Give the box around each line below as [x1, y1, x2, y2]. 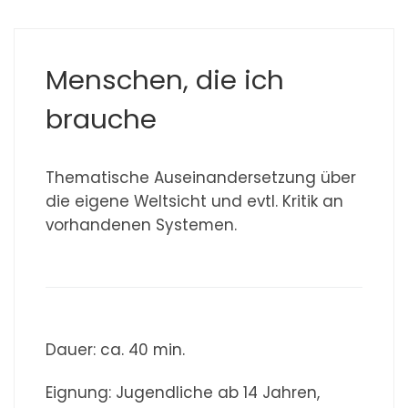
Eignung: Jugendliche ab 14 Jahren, [46, 381, 321, 403]
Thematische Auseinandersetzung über [46, 167, 357, 189]
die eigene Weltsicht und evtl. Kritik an [46, 190, 344, 213]
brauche [46, 100, 158, 138]
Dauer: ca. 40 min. [46, 338, 186, 361]
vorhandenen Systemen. [46, 214, 238, 237]
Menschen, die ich [46, 61, 285, 99]
